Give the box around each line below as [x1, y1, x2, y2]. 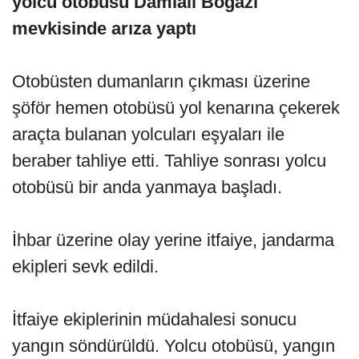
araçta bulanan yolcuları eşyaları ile [12, 124, 284, 145]
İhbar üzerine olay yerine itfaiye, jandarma [12, 230, 334, 251]
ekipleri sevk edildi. [12, 256, 159, 277]
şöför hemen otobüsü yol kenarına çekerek [12, 98, 340, 119]
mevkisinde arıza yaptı [12, 18, 196, 39]
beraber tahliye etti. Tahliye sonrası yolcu [12, 151, 326, 171]
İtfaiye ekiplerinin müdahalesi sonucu [12, 309, 296, 330]
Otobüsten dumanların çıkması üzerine [12, 71, 310, 92]
